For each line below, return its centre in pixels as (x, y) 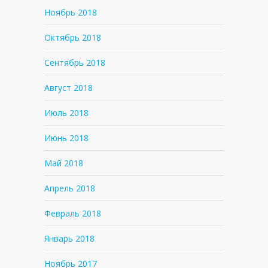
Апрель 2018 (70, 188)
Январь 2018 (69, 239)
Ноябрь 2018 (71, 13)
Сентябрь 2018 (75, 63)
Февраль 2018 (73, 214)
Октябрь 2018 (73, 38)
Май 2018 (64, 163)
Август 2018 (68, 88)
